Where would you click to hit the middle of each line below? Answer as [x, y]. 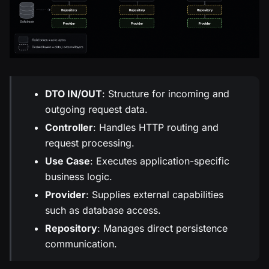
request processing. [90, 143]
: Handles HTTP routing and [156, 128]
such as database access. [103, 210]
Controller [69, 128]
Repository [71, 228]
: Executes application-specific [160, 161]
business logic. [79, 177]
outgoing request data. [96, 110]
